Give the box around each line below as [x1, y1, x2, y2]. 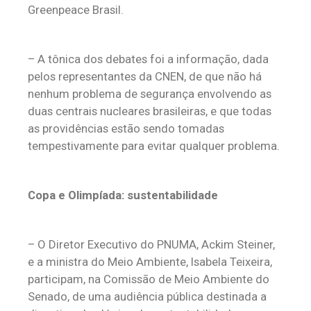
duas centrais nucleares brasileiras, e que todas [28, 104, 271, 118]
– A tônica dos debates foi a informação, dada [28, 52, 269, 66]
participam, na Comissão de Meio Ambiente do [28, 272, 269, 286]
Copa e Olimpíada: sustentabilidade [28, 188, 218, 202]
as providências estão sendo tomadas [28, 121, 224, 135]
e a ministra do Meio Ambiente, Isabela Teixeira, [28, 255, 272, 269]
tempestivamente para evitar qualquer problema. [28, 139, 280, 153]
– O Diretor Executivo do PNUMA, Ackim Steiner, [28, 237, 275, 251]
